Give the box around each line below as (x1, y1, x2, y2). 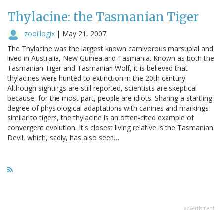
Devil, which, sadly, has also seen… (7, 132, 119, 142)
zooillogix (24, 28, 55, 38)
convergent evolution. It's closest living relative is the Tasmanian (7, 122, 213, 132)
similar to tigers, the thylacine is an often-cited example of (7, 112, 194, 122)
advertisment (184, 204, 215, 212)
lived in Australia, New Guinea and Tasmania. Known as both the (7, 53, 214, 63)
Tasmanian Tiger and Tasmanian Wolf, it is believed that (7, 63, 188, 73)
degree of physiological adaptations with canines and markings (7, 103, 209, 112)
